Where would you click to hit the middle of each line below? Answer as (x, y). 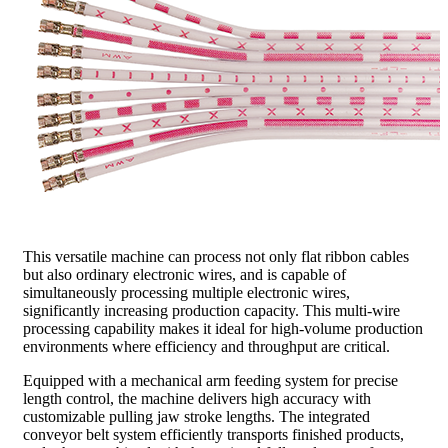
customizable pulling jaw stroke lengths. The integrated (196, 417)
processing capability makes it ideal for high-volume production (223, 329)
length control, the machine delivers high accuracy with (197, 399)
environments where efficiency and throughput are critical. (206, 347)
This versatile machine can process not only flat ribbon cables (216, 257)
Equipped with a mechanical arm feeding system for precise (210, 381)
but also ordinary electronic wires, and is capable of (184, 275)
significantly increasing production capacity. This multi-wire (211, 311)
